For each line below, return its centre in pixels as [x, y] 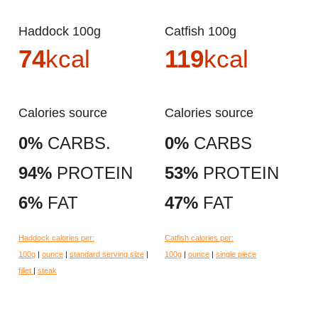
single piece [236, 254]
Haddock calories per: [56, 238]
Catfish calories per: [199, 238]
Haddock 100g [64, 31]
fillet [26, 271]
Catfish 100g [205, 31]
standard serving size [107, 254]
